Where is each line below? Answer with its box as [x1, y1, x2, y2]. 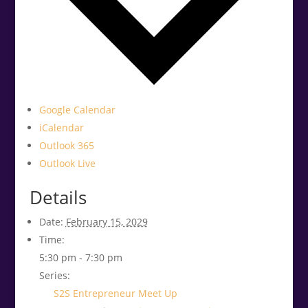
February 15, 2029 [65, 215, 148, 229]
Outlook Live [38, 157, 96, 170]
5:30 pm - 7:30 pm [38, 251, 122, 265]
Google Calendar [38, 103, 115, 117]
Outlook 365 [38, 139, 94, 153]
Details [29, 185, 87, 210]
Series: [38, 269, 70, 283]
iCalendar [38, 121, 84, 135]
